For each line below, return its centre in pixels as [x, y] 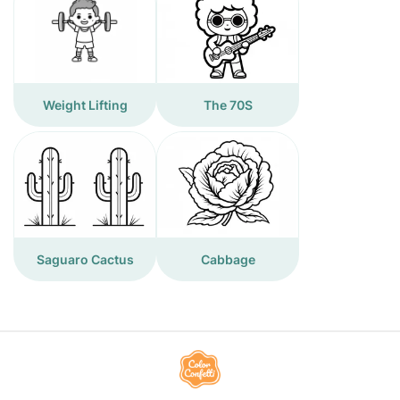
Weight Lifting [85, 104]
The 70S [228, 104]
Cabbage [228, 259]
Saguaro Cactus [85, 259]
